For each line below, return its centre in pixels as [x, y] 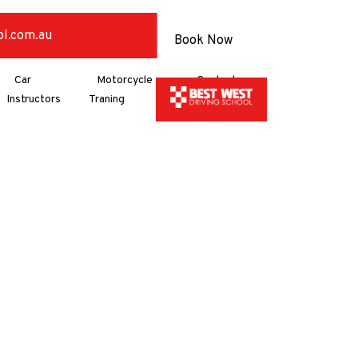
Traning [106, 99]
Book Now [203, 41]
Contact [217, 80]
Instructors [33, 99]
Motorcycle [124, 80]
